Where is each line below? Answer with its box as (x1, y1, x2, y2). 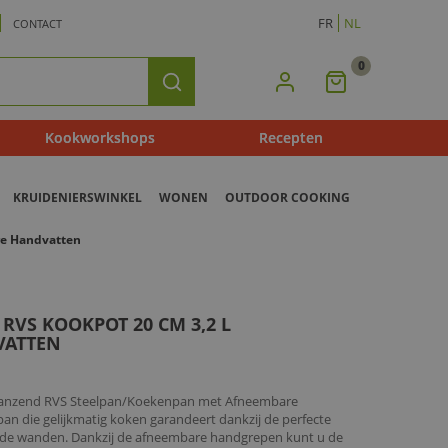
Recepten (258, 128, 323, 148)
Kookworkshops (44, 128, 155, 148)
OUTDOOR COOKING (224, 189, 350, 207)
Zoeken (170, 80, 215, 99)
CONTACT (13, 16, 63, 32)
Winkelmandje (334, 92, 445, 114)
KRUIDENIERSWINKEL (12, 189, 142, 207)
